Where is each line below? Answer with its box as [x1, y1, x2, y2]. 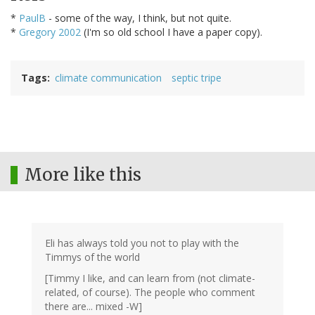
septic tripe [172, 71, 221, 85]
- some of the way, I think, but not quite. [46, 11, 231, 25]
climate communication [55, 71, 162, 85]
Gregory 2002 [19, 25, 81, 39]
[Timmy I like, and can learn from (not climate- [45, 271, 255, 285]
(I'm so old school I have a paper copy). [81, 25, 262, 39]
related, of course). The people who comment [45, 285, 255, 300]
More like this [25, 164, 141, 186]
